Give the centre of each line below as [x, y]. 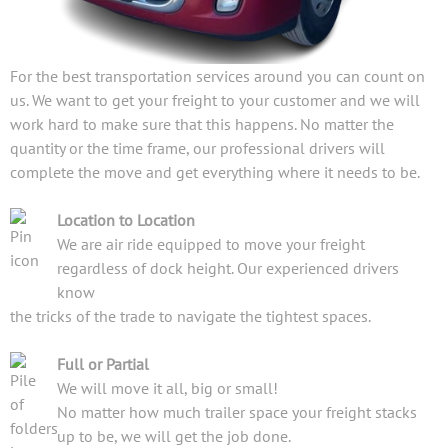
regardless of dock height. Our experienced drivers [228, 252]
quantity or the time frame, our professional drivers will [197, 132]
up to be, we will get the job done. [175, 420]
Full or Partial [103, 348]
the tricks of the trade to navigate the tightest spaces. [190, 300]
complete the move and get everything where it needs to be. [215, 156]
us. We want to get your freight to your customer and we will [215, 84]
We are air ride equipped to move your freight [211, 228]
